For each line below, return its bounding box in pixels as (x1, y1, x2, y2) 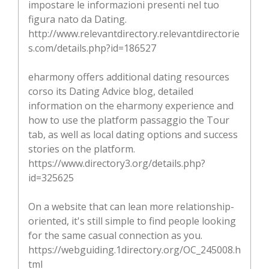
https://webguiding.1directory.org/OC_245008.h (28, 243, 241, 256)
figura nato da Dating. (28, 12, 127, 26)
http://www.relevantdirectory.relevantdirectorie (28, 26, 240, 40)
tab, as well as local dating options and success (28, 127, 238, 141)
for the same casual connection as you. (28, 228, 202, 242)
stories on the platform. (28, 142, 135, 156)
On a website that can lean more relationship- (28, 199, 234, 213)
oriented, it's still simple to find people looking (28, 214, 236, 228)
